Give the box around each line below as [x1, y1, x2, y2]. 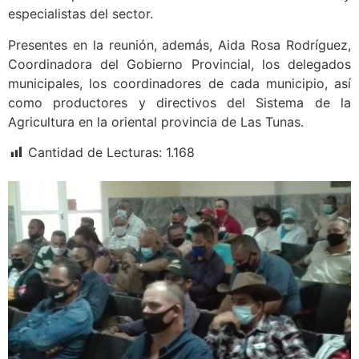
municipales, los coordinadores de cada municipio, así [8, 75, 351, 91]
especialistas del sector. [8, 6, 153, 22]
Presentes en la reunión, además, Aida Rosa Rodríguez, [8, 36, 351, 53]
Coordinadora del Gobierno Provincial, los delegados [8, 55, 351, 72]
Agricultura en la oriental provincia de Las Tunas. [8, 113, 304, 130]
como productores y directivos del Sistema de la [8, 94, 351, 111]
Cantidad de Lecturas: [28, 144, 162, 161]
